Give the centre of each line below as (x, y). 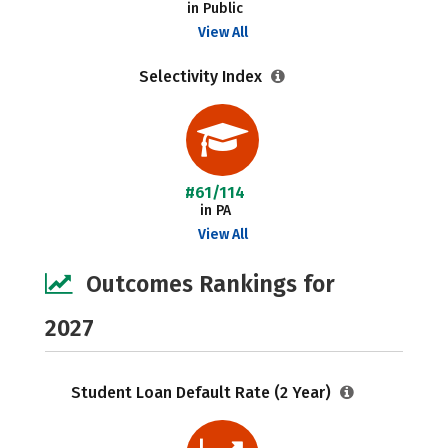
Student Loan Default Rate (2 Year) (202, 392)
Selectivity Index (203, 76)
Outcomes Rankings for (210, 284)
